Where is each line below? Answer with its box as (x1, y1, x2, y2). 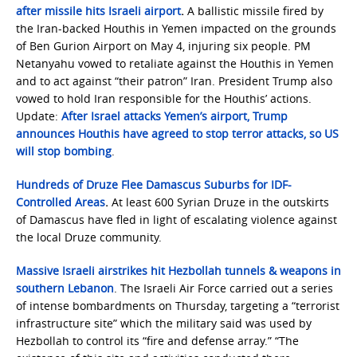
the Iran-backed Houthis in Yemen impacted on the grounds (16, 21, 336, 36)
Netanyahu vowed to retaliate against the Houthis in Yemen (16, 56, 334, 71)
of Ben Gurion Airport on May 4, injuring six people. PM (16, 38, 311, 53)
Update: (16, 108, 61, 124)
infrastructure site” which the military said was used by (16, 316, 312, 331)
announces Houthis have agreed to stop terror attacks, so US (16, 126, 339, 141)
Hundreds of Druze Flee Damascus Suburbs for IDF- (16, 177, 292, 192)
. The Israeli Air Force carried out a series (114, 280, 333, 296)
